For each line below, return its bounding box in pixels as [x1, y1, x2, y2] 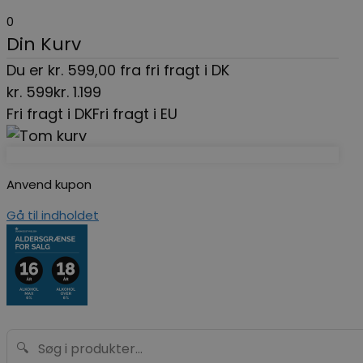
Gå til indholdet [6, 207, 99, 224]
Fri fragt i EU [92, 104, 177, 124]
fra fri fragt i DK [116, 60, 229, 80]
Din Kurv [6, 32, 81, 57]
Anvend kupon [6, 176, 92, 193]
